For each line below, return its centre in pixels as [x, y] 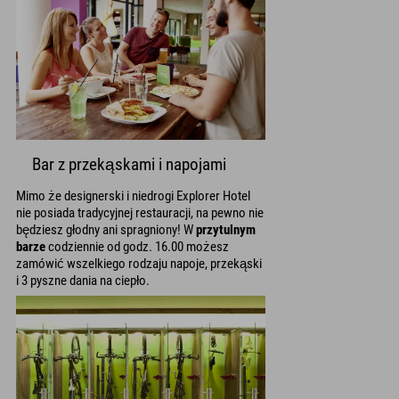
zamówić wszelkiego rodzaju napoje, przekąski [139, 263]
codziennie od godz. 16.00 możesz [137, 246]
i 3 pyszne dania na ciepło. [83, 280]
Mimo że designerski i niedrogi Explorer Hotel [133, 195]
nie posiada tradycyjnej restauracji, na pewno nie [140, 212]
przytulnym [226, 229]
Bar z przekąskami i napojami [129, 164]
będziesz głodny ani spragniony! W [106, 229]
